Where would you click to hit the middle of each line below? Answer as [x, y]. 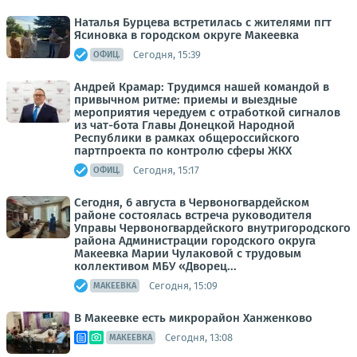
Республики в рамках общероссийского [187, 138]
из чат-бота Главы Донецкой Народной [184, 125]
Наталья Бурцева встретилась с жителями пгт [203, 22]
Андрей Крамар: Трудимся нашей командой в [202, 87]
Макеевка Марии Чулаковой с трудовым [188, 253]
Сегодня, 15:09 [183, 285]
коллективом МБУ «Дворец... [155, 266]
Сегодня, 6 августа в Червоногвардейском [192, 202]
